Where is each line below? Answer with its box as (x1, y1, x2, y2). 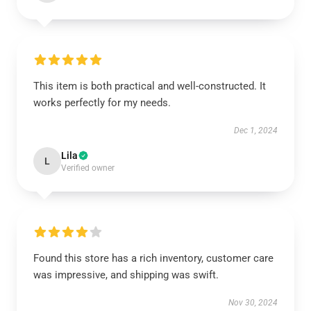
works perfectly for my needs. (33, 96, 171, 109)
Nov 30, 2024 (228, 298, 278, 308)
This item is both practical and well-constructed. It (33, 80, 266, 92)
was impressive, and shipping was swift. (33, 269, 219, 281)
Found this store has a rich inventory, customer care (33, 252, 274, 264)
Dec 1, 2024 (234, 126, 278, 135)
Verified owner (61, 163, 115, 173)
